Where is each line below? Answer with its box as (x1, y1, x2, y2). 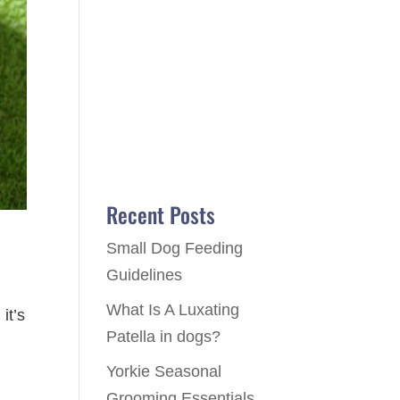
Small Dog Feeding (106, 238, 244, 257)
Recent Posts (106, 197, 216, 230)
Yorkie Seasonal (106, 362, 222, 380)
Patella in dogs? (106, 327, 221, 346)
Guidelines (106, 265, 183, 284)
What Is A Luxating (106, 300, 240, 319)
